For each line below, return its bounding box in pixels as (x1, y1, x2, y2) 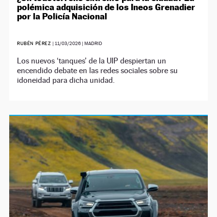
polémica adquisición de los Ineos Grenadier (17, 2, 196, 12)
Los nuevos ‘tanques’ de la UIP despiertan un (17, 56, 167, 65)
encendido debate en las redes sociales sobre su (17, 66, 178, 75)
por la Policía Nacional (17, 11, 108, 21)
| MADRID (81, 41, 103, 46)
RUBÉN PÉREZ (17, 41, 53, 46)
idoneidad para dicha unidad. (17, 76, 115, 85)
